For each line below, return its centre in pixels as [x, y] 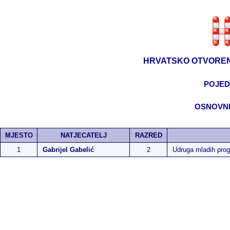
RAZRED [148, 135]
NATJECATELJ [83, 135]
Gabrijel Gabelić [68, 150]
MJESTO [19, 135]
